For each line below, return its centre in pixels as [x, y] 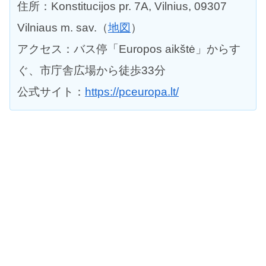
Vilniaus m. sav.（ [63, 27]
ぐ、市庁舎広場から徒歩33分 [91, 70]
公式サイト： [51, 91]
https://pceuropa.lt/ [132, 91]
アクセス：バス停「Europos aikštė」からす [129, 49]
